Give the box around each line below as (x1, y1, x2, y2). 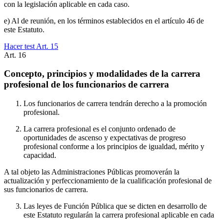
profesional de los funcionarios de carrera (4, 79, 169, 90)
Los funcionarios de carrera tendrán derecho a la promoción (23, 99, 207, 108)
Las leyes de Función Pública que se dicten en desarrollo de (23, 202, 207, 211)
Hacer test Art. (4, 42, 50, 50)
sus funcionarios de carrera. (4, 185, 88, 194)
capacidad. (23, 151, 56, 160)
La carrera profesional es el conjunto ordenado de (23, 125, 175, 133)
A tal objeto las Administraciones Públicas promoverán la (4, 168, 179, 176)
